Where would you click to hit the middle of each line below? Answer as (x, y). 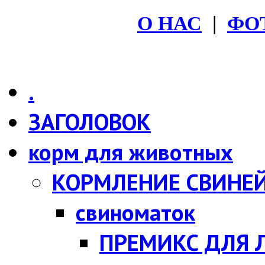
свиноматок (135, 212)
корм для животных (131, 152)
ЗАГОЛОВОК (90, 122)
